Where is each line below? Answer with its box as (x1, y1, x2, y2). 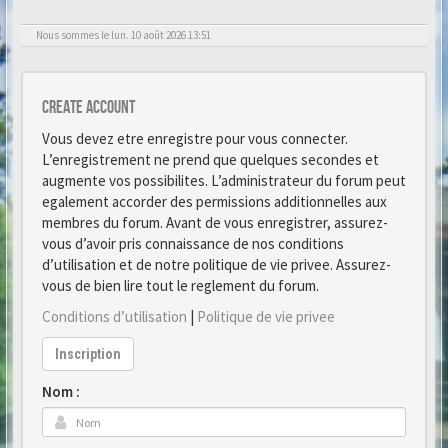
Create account (42, 97, 135, 118)
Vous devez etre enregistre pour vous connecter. (42, 129, 348, 148)
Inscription (55, 346, 121, 362)
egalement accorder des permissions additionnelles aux (42, 192, 387, 211)
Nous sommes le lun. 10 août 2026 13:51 (36, 28, 211, 42)
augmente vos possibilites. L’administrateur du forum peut (42, 171, 406, 190)
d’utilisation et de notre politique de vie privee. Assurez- (42, 255, 391, 274)
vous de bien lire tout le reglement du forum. (42, 276, 319, 295)
